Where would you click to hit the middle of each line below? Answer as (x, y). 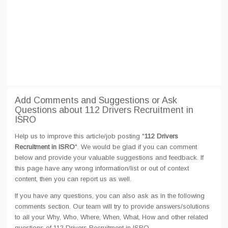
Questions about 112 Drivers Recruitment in (104, 110)
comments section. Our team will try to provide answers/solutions (112, 206)
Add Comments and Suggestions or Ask (96, 100)
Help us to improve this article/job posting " (80, 136)
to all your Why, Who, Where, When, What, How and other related (111, 217)
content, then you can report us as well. (73, 179)
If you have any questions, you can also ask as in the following (110, 196)
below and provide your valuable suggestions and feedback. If (109, 158)
